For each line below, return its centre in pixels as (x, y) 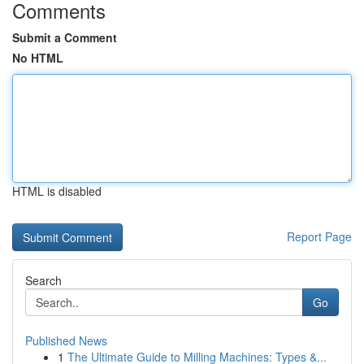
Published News (66, 340)
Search (43, 280)
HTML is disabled (57, 191)
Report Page (319, 236)
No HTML (38, 58)
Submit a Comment (65, 37)
